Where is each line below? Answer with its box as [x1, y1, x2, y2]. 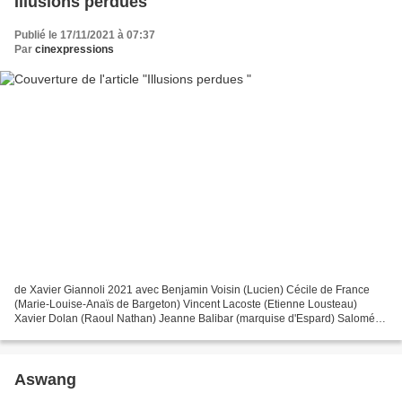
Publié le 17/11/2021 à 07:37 [14, 29, 155, 42]
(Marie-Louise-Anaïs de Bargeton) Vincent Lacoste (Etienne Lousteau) [14, 297, 357, 310]
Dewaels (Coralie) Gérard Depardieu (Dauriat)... [14, 326, 249, 339]
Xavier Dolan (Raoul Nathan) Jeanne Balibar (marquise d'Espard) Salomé [14, 311, 375, 325]
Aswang [14, 370, 76, 389]
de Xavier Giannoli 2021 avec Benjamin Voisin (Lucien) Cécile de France [14, 283, 370, 296]
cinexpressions [35, 43, 114, 57]
